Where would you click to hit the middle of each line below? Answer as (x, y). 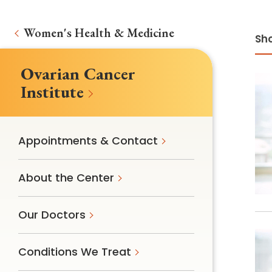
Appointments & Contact (88, 141)
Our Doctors (52, 215)
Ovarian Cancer (78, 74)
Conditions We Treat (75, 252)
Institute (52, 92)
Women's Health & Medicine (99, 33)
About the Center (66, 178)
